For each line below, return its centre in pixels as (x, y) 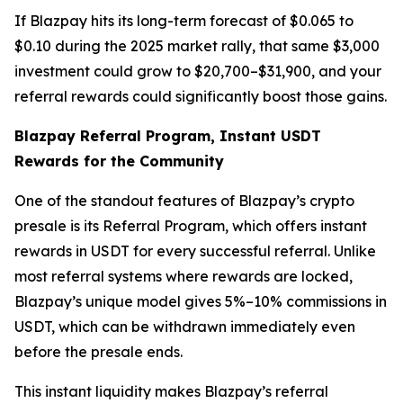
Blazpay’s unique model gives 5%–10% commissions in (201, 301)
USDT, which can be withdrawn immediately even (185, 327)
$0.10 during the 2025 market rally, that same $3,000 (197, 46)
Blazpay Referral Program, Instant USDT (168, 136)
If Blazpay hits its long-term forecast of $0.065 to (184, 21)
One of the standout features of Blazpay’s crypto (184, 201)
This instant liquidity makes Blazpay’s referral (171, 391)
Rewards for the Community (119, 161)
